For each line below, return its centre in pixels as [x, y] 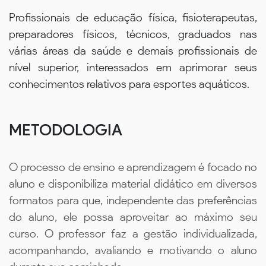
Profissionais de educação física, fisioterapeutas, [133, 17]
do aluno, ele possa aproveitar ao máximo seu [133, 217]
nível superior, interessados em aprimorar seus [133, 67]
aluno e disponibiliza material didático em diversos [133, 184]
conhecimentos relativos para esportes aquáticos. [129, 84]
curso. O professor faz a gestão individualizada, [133, 234]
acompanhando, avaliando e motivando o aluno [133, 251]
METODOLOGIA [66, 130]
